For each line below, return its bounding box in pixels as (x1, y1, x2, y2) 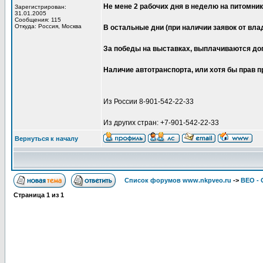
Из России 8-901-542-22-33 (103, 97, 194, 106)
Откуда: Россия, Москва (15, 23, 82, 29)
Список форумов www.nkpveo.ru (124, 177, 231, 184)
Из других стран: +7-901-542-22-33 (103, 119, 219, 127)
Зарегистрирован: (15, 4, 66, 10)
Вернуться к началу (15, 135, 78, 142)
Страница (14, 191, 46, 198)
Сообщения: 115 (15, 16, 61, 23)
